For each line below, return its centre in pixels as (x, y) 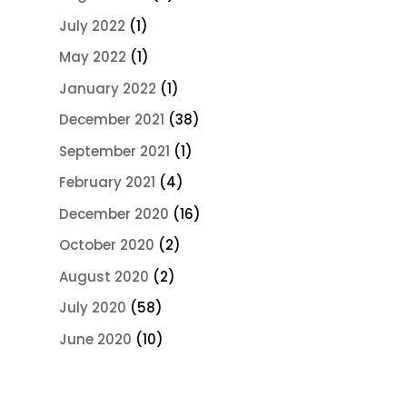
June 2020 (95, 339)
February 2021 (107, 183)
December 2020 (114, 213)
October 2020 (106, 245)
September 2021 (114, 151)
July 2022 (92, 25)
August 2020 (104, 276)
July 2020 (92, 308)
